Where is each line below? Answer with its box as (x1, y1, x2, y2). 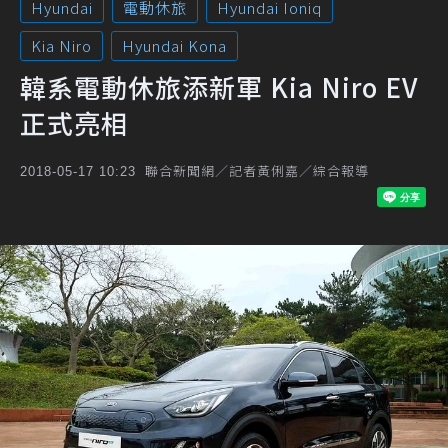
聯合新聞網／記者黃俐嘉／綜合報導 (145, 161, 369, 180)
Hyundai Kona (122, 35, 227, 56)
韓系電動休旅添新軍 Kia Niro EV (20, 68, 418, 105)
